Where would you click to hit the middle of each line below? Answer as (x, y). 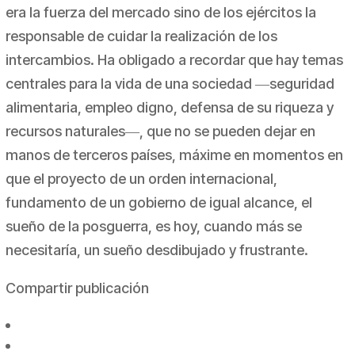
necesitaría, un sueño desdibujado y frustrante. (157, 250)
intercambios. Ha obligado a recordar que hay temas (174, 60)
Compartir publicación (77, 288)
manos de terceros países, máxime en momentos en (174, 155)
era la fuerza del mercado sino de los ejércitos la (160, 13)
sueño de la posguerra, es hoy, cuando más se (153, 227)
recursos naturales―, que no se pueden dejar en (160, 132)
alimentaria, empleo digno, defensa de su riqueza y (169, 108)
